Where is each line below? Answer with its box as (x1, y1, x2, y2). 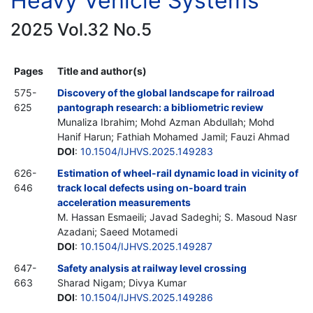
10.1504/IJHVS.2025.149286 (80, 291, 213, 303)
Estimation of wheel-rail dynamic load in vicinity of (57, 166, 298, 179)
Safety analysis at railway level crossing (57, 261, 247, 274)
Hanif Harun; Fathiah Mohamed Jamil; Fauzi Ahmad (57, 130, 290, 143)
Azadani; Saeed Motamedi (57, 225, 177, 238)
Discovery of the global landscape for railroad (57, 86, 275, 99)
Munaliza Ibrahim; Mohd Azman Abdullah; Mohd (57, 115, 275, 128)
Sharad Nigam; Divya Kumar (57, 276, 187, 289)
